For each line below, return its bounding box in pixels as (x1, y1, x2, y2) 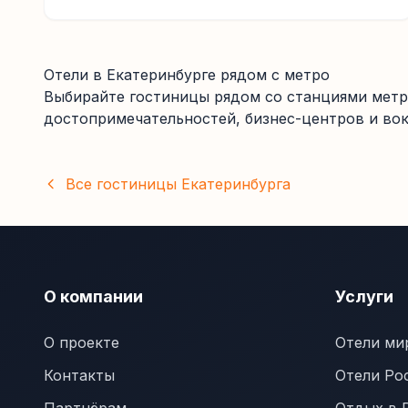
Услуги (335, 287, 393, 306)
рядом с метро (216, 66, 330, 84)
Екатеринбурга (181, 175, 291, 193)
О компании (44, 287, 143, 306)
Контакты (44, 366, 115, 384)
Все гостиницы (66, 175, 181, 193)
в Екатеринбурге (93, 66, 216, 84)
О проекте (44, 333, 119, 352)
